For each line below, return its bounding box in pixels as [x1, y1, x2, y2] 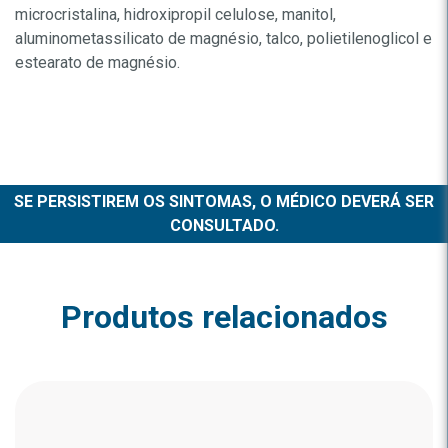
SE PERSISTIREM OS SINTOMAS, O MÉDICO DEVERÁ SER [14, 192, 434, 211]
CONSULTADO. [169, 216, 279, 235]
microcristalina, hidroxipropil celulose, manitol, [15, 5, 336, 24]
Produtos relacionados [60, 298, 388, 336]
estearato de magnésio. [15, 53, 180, 72]
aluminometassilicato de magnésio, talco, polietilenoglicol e [15, 29, 432, 48]
